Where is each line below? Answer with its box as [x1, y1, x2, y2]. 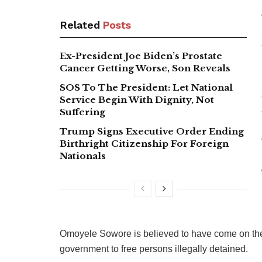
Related [60, 18, 100, 31]
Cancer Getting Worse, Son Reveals [60, 62, 230, 74]
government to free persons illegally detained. [60, 243, 248, 254]
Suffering [60, 106, 105, 118]
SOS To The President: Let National [60, 81, 233, 93]
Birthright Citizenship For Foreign [60, 137, 229, 149]
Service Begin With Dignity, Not [60, 94, 214, 105]
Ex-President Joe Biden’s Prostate [60, 50, 222, 61]
